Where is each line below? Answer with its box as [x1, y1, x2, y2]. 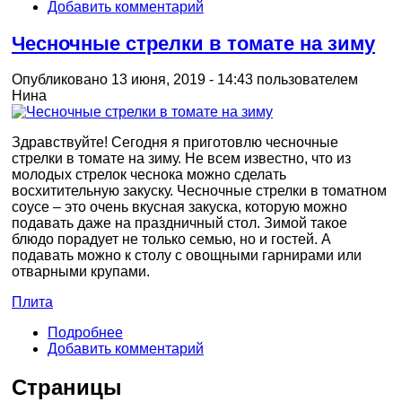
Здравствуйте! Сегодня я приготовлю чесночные [12, 135, 338, 151]
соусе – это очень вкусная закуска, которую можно [12, 199, 347, 215]
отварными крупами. [12, 264, 150, 280]
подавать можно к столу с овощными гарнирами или [12, 248, 362, 264]
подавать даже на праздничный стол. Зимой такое [12, 215, 347, 232]
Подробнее [48, 325, 123, 341]
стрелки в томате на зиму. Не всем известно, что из [12, 151, 351, 167]
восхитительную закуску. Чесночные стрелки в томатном [12, 183, 387, 199]
